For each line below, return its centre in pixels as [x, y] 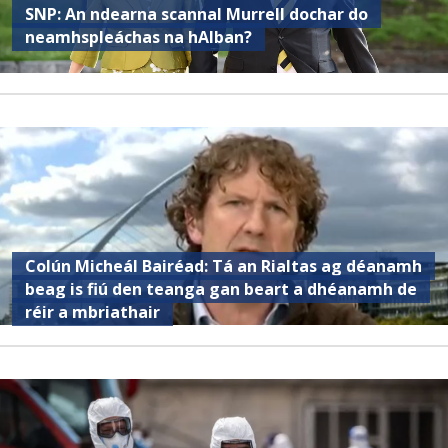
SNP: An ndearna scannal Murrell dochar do [197, 14]
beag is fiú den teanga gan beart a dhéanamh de [221, 289]
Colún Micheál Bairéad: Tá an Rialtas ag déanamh [224, 266]
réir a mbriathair [93, 312]
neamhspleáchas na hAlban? [139, 37]
